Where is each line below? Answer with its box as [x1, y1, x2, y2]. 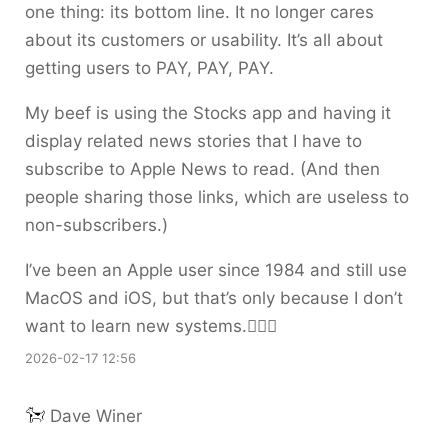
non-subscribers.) [25, 215, 168, 235]
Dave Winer [50, 406, 142, 426]
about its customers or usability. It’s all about [25, 30, 383, 50]
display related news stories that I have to [25, 131, 362, 151]
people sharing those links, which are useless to [25, 187, 409, 207]
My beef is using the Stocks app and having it [25, 103, 391, 123]
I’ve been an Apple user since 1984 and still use [25, 260, 407, 280]
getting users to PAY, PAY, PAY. [25, 58, 274, 78]
